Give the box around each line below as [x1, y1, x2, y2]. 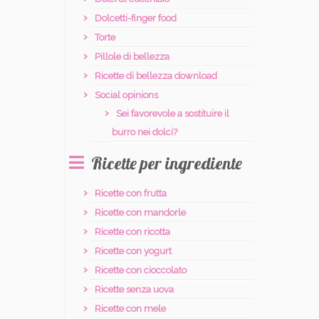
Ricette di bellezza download [95, 70, 217, 81]
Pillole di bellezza [95, 51, 169, 62]
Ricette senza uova [95, 284, 174, 295]
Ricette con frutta [95, 188, 167, 199]
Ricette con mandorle [95, 207, 186, 218]
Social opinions [95, 90, 158, 100]
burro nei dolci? [112, 127, 177, 137]
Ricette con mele [95, 303, 166, 314]
